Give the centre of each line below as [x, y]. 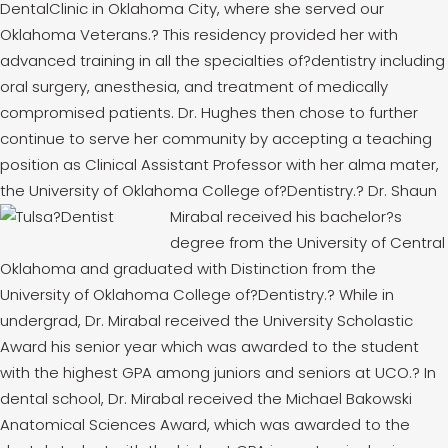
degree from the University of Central [307, 242]
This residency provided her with [278, 34]
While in [364, 294]
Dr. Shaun [402, 190]
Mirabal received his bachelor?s [286, 216]
